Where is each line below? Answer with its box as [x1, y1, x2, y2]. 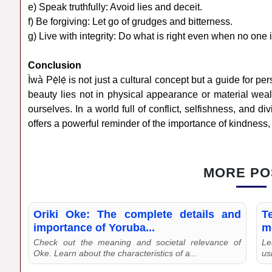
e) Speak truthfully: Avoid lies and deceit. [28, 2, 203, 13]
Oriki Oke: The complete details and [33, 208, 241, 221]
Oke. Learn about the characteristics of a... [33, 248, 198, 259]
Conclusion [28, 60, 82, 71]
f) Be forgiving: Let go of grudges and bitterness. [28, 16, 233, 27]
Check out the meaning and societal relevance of [33, 237, 241, 248]
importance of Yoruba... [33, 222, 155, 234]
